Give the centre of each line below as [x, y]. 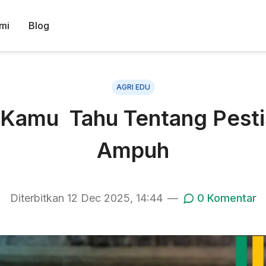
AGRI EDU [133, 87]
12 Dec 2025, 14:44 [115, 198]
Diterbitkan [38, 198]
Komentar [230, 198]
